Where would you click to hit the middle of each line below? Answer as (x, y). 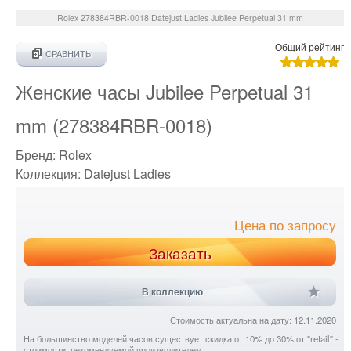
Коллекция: (50, 174)
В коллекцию (172, 293)
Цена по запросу (286, 226)
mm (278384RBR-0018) (114, 125)
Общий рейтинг (310, 47)
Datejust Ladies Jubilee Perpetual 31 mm (227, 18)
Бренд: (37, 155)
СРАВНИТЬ (68, 54)
